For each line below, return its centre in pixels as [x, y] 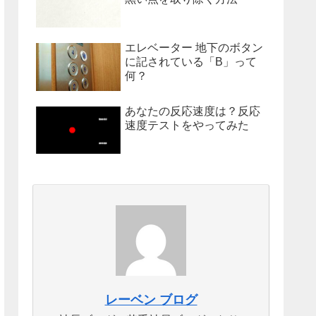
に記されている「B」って [191, 62]
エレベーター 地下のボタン [194, 48]
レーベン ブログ [151, 299]
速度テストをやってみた [187, 125]
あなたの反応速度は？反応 [193, 111]
